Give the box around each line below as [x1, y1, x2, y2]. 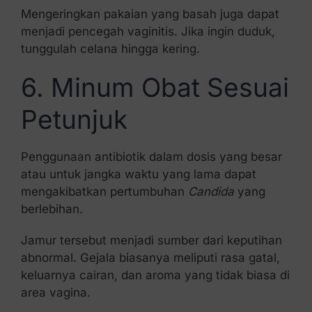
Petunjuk [20, 103, 127, 135]
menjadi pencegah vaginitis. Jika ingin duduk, [20, 24, 275, 38]
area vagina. [20, 286, 91, 300]
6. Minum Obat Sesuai [20, 71, 289, 103]
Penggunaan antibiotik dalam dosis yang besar [20, 150, 282, 164]
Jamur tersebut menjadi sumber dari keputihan [20, 233, 282, 248]
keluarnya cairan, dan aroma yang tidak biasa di [20, 268, 290, 283]
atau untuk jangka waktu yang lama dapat [20, 167, 256, 182]
